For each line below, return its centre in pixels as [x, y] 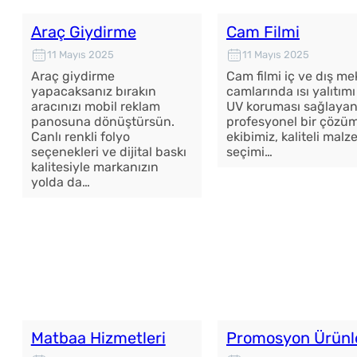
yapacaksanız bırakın [93, 91]
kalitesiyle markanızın [94, 167]
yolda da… [60, 182]
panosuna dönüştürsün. [102, 121]
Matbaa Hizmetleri [98, 338]
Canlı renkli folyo [80, 136]
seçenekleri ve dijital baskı [108, 151]
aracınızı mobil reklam [95, 106]
